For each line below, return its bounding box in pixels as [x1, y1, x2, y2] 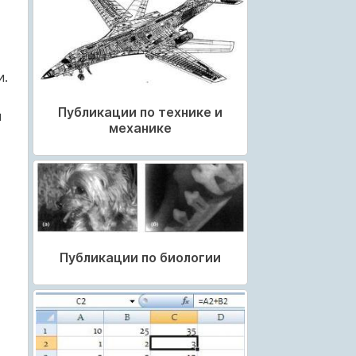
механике [108, 120, 172, 137]
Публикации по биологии [59, 249, 221, 265]
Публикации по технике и [57, 104, 222, 121]
